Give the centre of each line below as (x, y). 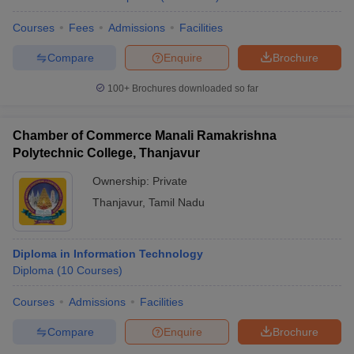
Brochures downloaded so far (194, 88)
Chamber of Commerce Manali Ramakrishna (145, 136)
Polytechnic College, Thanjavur (106, 153)
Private (170, 181)
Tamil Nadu (177, 202)
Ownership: (122, 181)
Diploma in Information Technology (108, 254)
